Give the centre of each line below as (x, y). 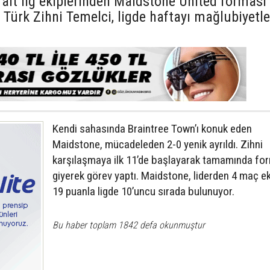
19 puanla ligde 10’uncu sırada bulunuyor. (143, 191)
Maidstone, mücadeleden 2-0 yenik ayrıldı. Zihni (158, 144)
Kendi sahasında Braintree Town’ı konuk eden (152, 128)
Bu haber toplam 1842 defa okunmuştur (129, 225)
